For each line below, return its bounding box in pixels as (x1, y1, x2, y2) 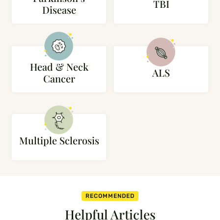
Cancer (43, 72, 75, 85)
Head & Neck (29, 60, 88, 73)
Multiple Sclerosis (19, 134, 99, 147)
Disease (42, 3, 76, 16)
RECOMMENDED (85, 192, 135, 199)
